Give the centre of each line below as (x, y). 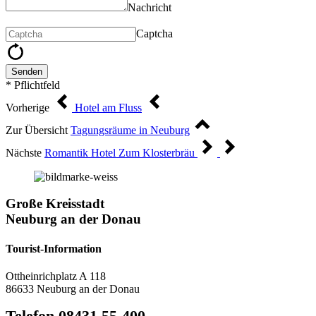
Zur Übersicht (37, 130)
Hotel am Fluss (107, 107)
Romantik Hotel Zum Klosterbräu (121, 152)
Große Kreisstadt (55, 204)
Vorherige (28, 107)
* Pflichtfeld (33, 85)
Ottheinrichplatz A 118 (56, 276)
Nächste (24, 152)
